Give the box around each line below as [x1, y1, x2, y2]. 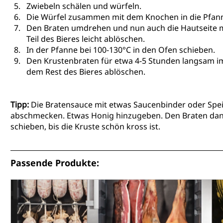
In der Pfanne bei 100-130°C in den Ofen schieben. [26, 44, 215, 56]
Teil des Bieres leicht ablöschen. [26, 33, 145, 45]
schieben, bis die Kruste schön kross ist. [10, 121, 160, 132]
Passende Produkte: [10, 157, 99, 169]
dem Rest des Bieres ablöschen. [26, 66, 145, 78]
